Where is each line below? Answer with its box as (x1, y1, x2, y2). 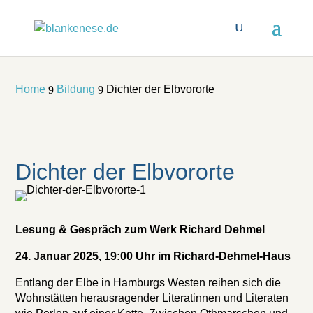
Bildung (57, 83, 96, 95)
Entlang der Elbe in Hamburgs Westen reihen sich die (15, 277, 282, 289)
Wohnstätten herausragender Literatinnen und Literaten (15, 292, 289, 304)
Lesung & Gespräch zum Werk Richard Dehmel (15, 224, 265, 235)
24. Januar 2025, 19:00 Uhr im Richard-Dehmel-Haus (15, 250, 291, 262)
